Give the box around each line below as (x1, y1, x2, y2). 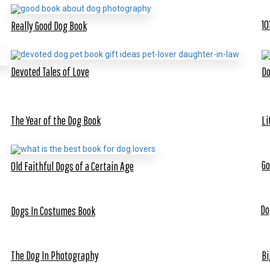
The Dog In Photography (10, 248, 99, 262)
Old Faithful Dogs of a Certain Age (10, 159, 134, 174)
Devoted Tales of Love (10, 64, 89, 78)
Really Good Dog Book (10, 18, 87, 33)
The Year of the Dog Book (10, 113, 101, 128)
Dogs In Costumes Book (10, 203, 95, 218)
